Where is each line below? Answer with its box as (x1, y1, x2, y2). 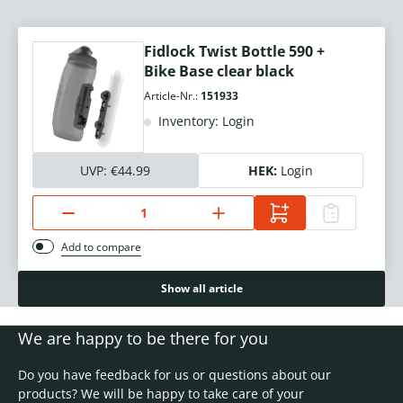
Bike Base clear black (144, 61, 294, 82)
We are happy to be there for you (18, 327, 268, 350)
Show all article (160, 281, 243, 297)
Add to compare (61, 239, 141, 255)
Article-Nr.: (144, 88, 201, 104)
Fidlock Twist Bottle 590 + (144, 41, 325, 62)
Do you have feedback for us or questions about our (18, 366, 331, 384)
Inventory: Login (155, 112, 255, 130)
